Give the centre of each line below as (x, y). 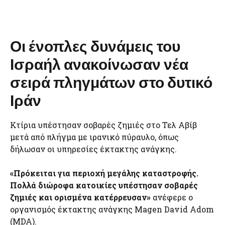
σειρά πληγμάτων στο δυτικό (111, 82)
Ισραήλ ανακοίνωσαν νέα (99, 64)
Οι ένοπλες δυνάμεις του (95, 46)
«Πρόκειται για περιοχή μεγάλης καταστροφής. (104, 173)
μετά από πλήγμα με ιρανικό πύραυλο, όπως (94, 137)
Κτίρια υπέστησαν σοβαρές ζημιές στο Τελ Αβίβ (103, 125)
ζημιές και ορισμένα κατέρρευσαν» (81, 197)
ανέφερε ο (173, 197)
